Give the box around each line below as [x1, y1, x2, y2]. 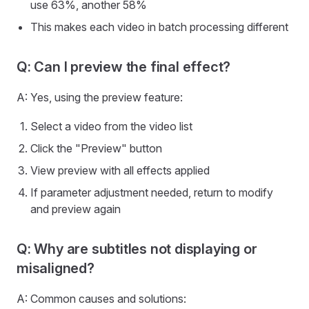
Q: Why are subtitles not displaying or [17, 241, 257, 257]
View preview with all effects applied [30, 163, 210, 177]
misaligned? [17, 260, 94, 277]
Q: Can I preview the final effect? [17, 59, 231, 75]
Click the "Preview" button [30, 141, 162, 155]
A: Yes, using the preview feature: [17, 90, 183, 104]
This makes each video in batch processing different [30, 20, 288, 34]
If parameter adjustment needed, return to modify [30, 186, 273, 199]
